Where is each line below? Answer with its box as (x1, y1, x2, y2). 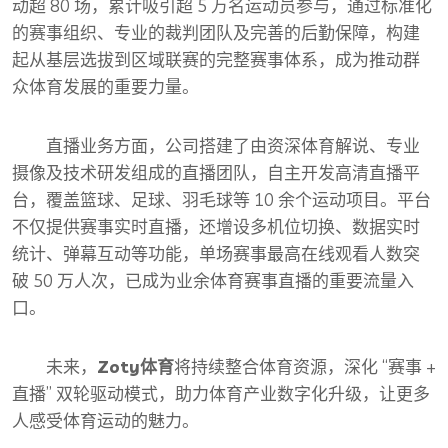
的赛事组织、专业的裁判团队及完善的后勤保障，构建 (12, 22, 420, 44)
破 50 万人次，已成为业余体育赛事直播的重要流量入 (12, 270, 414, 292)
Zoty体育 (97, 356, 174, 378)
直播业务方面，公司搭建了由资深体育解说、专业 (46, 135, 420, 157)
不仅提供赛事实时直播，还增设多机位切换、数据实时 (12, 216, 420, 238)
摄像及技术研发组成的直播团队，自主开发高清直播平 (12, 162, 420, 184)
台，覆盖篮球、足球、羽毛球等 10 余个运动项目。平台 (12, 189, 431, 211)
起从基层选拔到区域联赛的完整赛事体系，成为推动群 (12, 49, 420, 71)
